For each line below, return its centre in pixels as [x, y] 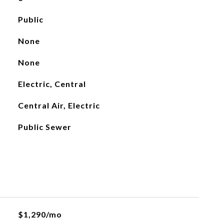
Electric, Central [52, 84]
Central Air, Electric [59, 105]
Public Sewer [44, 127]
